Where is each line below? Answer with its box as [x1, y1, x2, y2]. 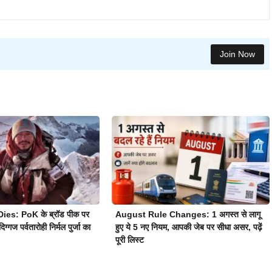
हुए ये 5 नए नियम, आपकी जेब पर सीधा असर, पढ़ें [115, 222, 262, 233]
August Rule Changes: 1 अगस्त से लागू [115, 209, 260, 220]
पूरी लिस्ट [115, 235, 144, 245]
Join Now [219, 49, 255, 59]
